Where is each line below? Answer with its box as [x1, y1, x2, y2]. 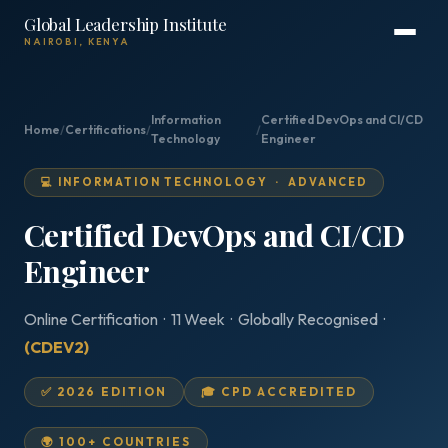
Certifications [65, 121, 146, 137]
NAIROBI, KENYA [24, 36, 130, 47]
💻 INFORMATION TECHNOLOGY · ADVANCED [41, 175, 368, 189]
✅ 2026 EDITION [41, 384, 168, 399]
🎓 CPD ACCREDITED [201, 384, 358, 399]
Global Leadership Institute [24, 13, 227, 35]
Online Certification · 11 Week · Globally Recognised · [24, 309, 388, 329]
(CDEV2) [24, 337, 89, 357]
